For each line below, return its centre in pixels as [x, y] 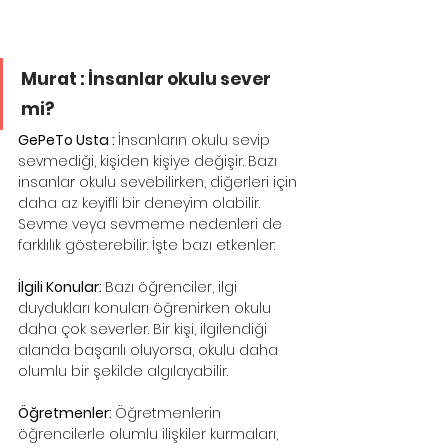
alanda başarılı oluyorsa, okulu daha [150, 350]
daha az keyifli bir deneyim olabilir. [141, 203]
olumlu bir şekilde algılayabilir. [123, 371]
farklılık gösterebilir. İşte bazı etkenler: [146, 245]
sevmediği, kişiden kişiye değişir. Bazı [149, 161]
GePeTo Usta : [68, 140]
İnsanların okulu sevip [196, 140]
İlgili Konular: [61, 287]
